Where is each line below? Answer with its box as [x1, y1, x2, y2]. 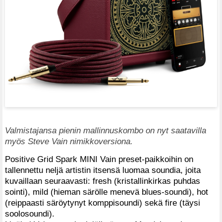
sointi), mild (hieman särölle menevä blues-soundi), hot [5, 186, 208, 197]
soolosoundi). [5, 208, 55, 219]
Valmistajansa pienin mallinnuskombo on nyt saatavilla [5, 125, 206, 135]
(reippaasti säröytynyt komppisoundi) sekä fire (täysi [5, 197, 200, 208]
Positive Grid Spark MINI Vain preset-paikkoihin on [5, 154, 193, 164]
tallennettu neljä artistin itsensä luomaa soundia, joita [5, 165, 201, 175]
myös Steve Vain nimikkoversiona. [5, 136, 135, 146]
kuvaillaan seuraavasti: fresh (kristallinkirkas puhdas [5, 175, 200, 186]
